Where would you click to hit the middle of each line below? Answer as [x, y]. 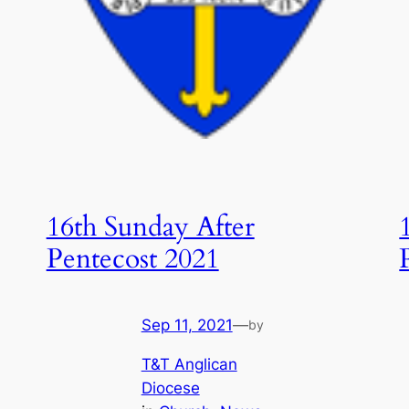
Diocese [170, 388]
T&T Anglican [189, 364]
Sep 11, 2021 [187, 325]
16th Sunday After [150, 227]
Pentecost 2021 [132, 259]
